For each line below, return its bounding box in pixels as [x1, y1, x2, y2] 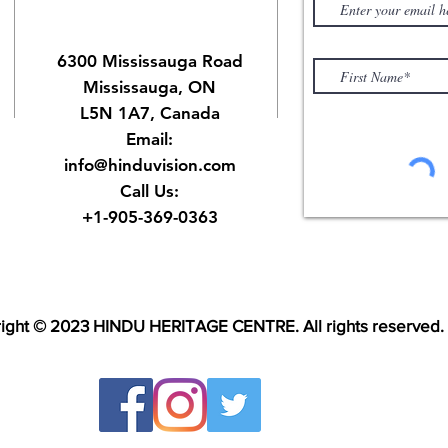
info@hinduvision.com [63, 155, 236, 175]
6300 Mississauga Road [56, 51, 243, 71]
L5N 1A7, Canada [79, 103, 220, 123]
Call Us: [120, 181, 179, 201]
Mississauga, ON [83, 77, 216, 97]
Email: [126, 129, 173, 149]
